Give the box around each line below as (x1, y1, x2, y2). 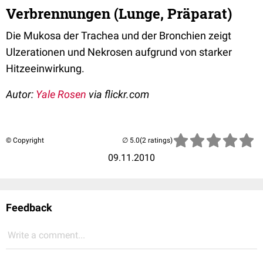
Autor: (6, 87, 36, 100)
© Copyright (6, 136, 44, 144)
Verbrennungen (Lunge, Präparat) (6, 4, 232, 23)
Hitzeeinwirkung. (6, 62, 85, 75)
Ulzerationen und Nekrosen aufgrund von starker (6, 45, 232, 58)
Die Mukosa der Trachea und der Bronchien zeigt (6, 29, 231, 42)
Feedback (6, 201, 52, 214)
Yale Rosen (36, 87, 86, 100)
